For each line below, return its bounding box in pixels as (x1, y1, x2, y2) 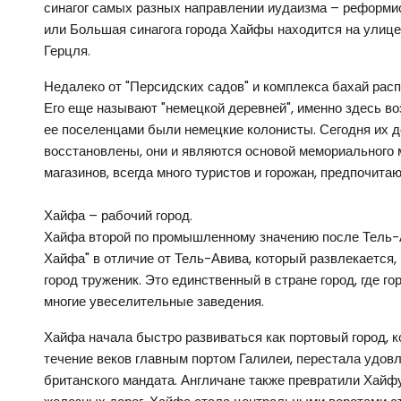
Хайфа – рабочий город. (44, 206, 192, 225)
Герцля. (44, 41, 90, 60)
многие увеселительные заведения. (44, 292, 264, 311)
